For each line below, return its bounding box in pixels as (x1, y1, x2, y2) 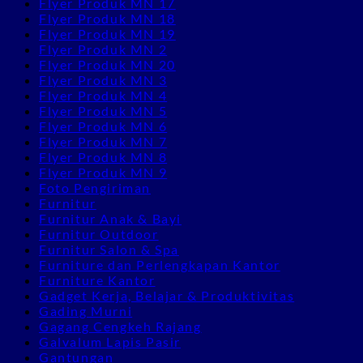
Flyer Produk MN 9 (39, 164, 168, 180)
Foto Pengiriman (39, 179, 151, 195)
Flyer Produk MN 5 (39, 102, 168, 118)
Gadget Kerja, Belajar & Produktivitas (39, 287, 295, 303)
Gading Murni (39, 302, 133, 318)
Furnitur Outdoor (39, 225, 159, 241)
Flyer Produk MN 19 (39, 25, 176, 41)
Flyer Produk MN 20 (39, 56, 176, 72)
